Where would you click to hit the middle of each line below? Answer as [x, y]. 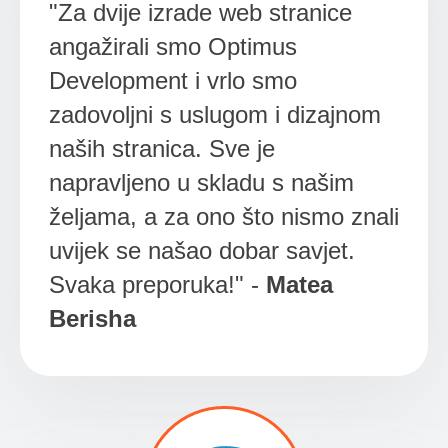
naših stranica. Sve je [161, 148]
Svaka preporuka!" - [157, 284]
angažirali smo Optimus [172, 46]
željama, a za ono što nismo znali [223, 216]
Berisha [92, 318]
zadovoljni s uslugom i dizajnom [214, 114]
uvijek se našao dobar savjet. [201, 250]
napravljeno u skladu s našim [201, 182]
